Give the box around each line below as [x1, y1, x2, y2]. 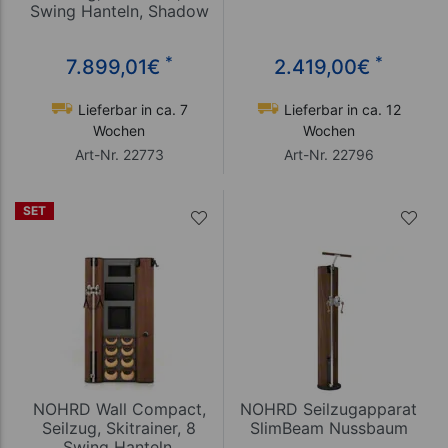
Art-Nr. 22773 [74, 146, 164, 164]
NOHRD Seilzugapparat [240, 399, 417, 420]
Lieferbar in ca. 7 [73, 101, 188, 119]
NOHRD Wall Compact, [32, 399, 206, 420]
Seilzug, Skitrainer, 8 [42, 418, 196, 439]
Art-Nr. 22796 [283, 146, 374, 164]
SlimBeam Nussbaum [249, 418, 408, 439]
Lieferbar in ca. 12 [279, 101, 401, 119]
